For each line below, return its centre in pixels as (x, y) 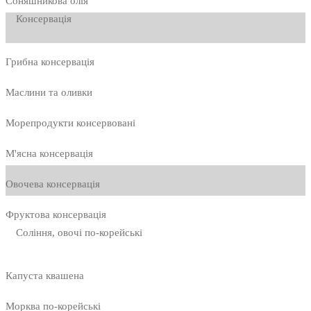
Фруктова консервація (56, 215)
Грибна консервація (50, 62)
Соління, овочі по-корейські (79, 233)
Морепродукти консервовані (70, 123)
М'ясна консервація (49, 154)
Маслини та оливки (49, 93)
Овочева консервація (53, 184)
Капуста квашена (45, 276)
